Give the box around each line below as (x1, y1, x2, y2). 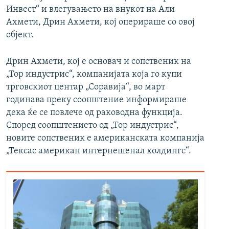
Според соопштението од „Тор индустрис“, (6, 121, 179, 131)
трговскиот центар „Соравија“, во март (6, 82, 165, 93)
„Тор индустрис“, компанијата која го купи (6, 70, 182, 80)
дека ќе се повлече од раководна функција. (6, 108, 182, 118)
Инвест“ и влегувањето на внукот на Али (6, 5, 175, 15)
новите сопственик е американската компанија (6, 133, 204, 144)
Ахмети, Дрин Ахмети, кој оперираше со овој (6, 17, 195, 28)
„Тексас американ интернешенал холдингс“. (6, 146, 191, 156)
